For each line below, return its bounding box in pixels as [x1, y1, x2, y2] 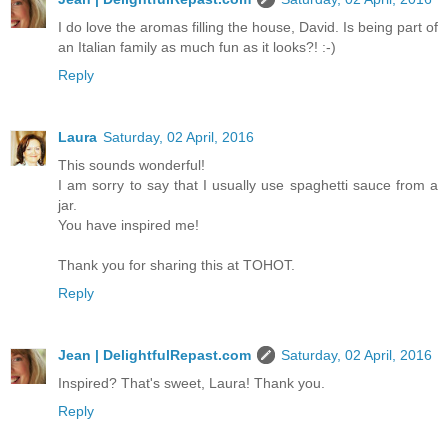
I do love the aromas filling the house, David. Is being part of [58, 19, 438, 36]
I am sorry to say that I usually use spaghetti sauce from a [58, 177, 438, 194]
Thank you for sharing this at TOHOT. [58, 257, 295, 274]
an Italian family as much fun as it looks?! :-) [58, 39, 336, 56]
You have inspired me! [58, 217, 199, 234]
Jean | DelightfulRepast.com [58, 347, 251, 364]
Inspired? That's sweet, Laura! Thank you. [58, 375, 325, 392]
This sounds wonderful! [58, 157, 205, 174]
